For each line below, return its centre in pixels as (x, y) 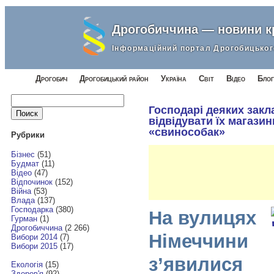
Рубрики (28, 135)
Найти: (22, 98)
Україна (174, 79)
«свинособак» (187, 132)
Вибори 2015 (34, 246)
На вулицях (202, 218)
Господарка (32, 210)
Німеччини (198, 241)
